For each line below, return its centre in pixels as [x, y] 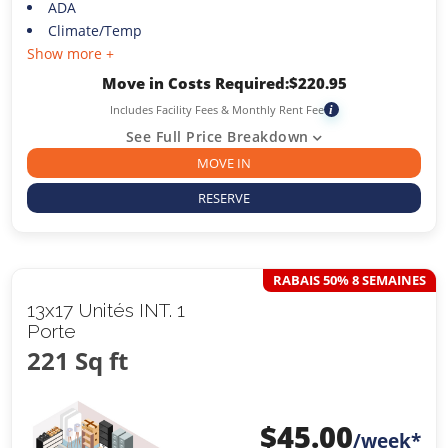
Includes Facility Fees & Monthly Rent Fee [216, 109]
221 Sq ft [78, 361]
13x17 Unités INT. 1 [106, 310]
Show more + [71, 53]
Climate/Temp [94, 30]
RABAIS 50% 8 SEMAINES [349, 280]
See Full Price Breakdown [217, 136]
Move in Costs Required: [195, 82]
